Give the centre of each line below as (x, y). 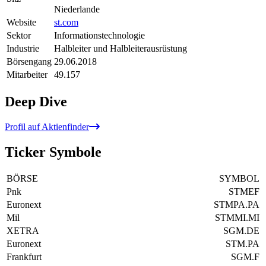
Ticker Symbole (53, 152)
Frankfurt (24, 256)
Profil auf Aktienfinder (47, 126)
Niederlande (77, 9)
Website (21, 22)
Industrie (23, 48)
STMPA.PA (237, 204)
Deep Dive (36, 101)
